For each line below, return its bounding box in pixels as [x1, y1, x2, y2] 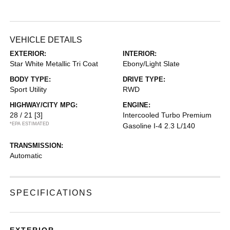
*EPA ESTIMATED [10, 121, 50, 127]
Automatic [10, 151, 43, 160]
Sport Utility [10, 85, 47, 94]
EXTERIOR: [10, 50, 47, 58]
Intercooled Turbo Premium [123, 111, 212, 120]
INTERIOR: [123, 50, 157, 58]
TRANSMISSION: [10, 142, 64, 150]
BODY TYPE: [10, 75, 51, 84]
